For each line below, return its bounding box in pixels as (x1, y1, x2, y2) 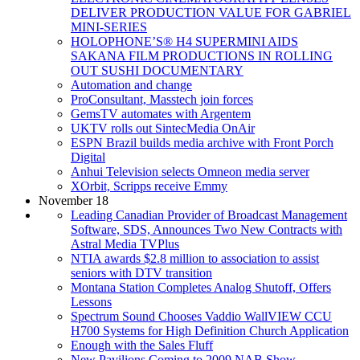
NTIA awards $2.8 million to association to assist (71, 251, 319, 265)
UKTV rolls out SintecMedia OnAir (71, 121, 255, 135)
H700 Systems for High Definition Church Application (71, 323, 349, 337)
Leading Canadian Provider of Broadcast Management (71, 207, 347, 222)
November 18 (39, 193, 108, 207)
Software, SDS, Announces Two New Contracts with (71, 222, 342, 236)
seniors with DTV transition (71, 265, 212, 280)
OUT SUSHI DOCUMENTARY (71, 63, 243, 77)
